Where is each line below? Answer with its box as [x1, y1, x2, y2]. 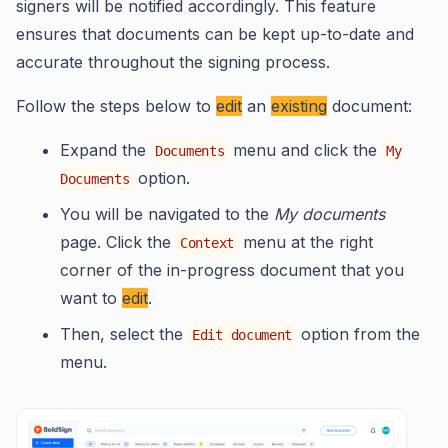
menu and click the [228, 140, 383, 160]
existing [271, 96, 327, 116]
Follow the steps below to [16, 96, 216, 116]
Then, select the [60, 324, 188, 344]
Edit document [192, 327, 293, 343]
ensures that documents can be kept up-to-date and [16, 24, 414, 44]
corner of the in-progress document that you [60, 260, 404, 280]
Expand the [60, 140, 151, 160]
